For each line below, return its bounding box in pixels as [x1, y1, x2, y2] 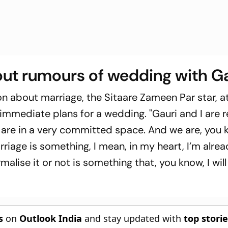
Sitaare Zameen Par [104, 90, 195, 104]
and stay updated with [82, 212, 184, 224]
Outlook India [19, 212, 82, 224]
